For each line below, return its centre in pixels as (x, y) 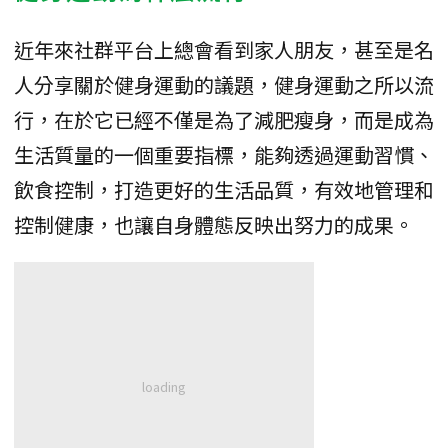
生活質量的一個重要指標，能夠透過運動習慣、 (224, 154)
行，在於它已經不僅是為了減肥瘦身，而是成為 (224, 119)
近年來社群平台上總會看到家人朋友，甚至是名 (224, 49)
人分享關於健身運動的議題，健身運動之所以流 (224, 84)
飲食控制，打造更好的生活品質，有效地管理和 (224, 189)
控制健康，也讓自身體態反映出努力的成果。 (214, 224)
